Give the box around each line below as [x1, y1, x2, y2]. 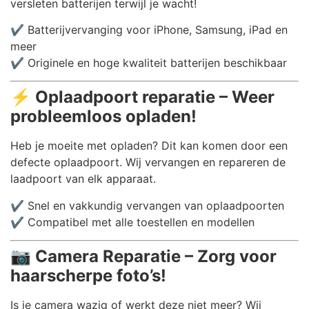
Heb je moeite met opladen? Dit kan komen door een [10, 139, 288, 153]
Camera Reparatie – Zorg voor [35, 246, 277, 267]
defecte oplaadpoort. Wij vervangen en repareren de [10, 155, 286, 170]
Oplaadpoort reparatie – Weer [35, 87, 275, 108]
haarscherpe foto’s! [10, 266, 166, 286]
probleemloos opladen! [10, 106, 197, 127]
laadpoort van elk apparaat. [10, 172, 156, 186]
